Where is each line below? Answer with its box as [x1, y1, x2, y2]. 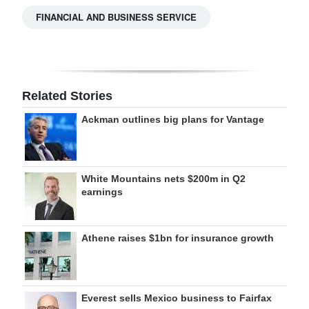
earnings [81, 186, 123, 198]
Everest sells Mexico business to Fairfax [81, 292, 272, 304]
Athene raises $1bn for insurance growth [81, 232, 274, 244]
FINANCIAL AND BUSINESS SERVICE [36, 10, 197, 24]
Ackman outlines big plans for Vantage [81, 114, 264, 126]
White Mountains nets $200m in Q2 [81, 173, 246, 185]
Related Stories [22, 89, 112, 103]
